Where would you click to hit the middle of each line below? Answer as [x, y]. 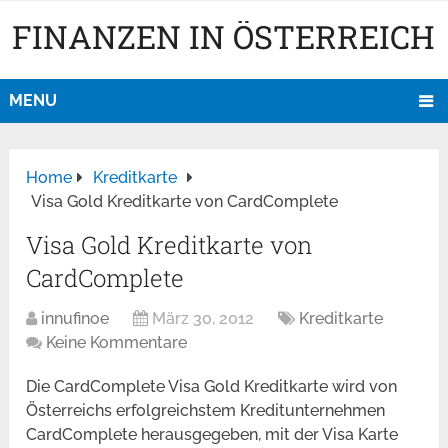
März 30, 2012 [203, 319]
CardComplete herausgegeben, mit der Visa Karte [212, 435]
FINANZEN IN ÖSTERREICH [224, 36]
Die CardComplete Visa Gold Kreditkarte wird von [212, 387]
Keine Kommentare [117, 343]
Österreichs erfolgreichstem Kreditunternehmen [206, 411]
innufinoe [75, 319]
